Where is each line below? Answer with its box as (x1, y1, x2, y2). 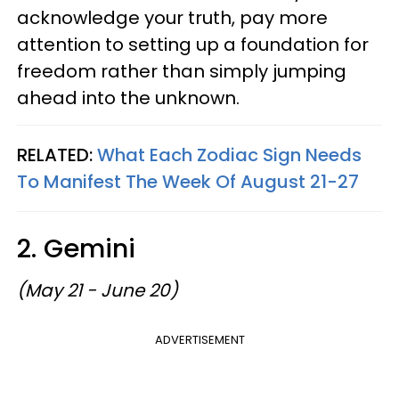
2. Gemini (17, 231, 150, 266)
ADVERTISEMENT (154, 331, 245, 348)
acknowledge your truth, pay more (17, 5, 328, 30)
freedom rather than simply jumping (17, 59, 346, 84)
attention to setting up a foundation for (17, 32, 369, 57)
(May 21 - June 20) (17, 278, 183, 303)
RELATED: (17, 142, 97, 167)
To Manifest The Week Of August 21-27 (17, 169, 359, 194)
